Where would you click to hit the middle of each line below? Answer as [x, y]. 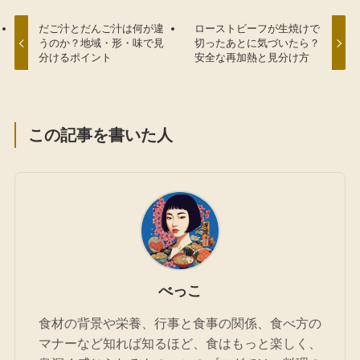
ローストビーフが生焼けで [257, 28]
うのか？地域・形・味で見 [102, 43]
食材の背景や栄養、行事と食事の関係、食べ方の [180, 323]
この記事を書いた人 [101, 135]
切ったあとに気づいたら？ [257, 43]
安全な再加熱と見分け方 [252, 57]
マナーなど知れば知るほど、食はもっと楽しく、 [180, 343]
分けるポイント [76, 57]
